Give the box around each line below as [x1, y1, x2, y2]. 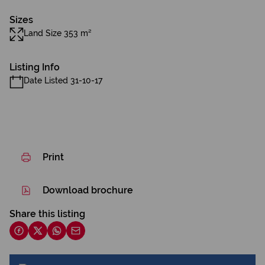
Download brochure [43, 185, 133, 196]
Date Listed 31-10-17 [24, 76, 102, 85]
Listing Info [9, 62, 60, 73]
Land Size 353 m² [24, 28, 92, 38]
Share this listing [9, 208, 85, 219]
